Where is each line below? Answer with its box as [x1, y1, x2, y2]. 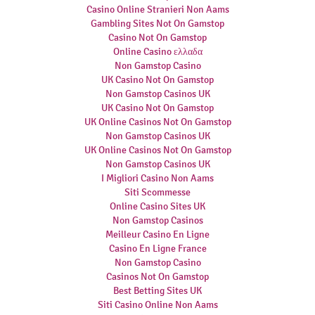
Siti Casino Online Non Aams [97, 299, 218, 311]
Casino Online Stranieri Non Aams [86, 4, 229, 15]
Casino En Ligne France [108, 243, 207, 255]
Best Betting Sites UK [113, 285, 202, 297]
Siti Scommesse [124, 186, 191, 198]
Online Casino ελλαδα [112, 46, 202, 58]
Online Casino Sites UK [110, 200, 205, 212]
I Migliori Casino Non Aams [101, 172, 214, 184]
